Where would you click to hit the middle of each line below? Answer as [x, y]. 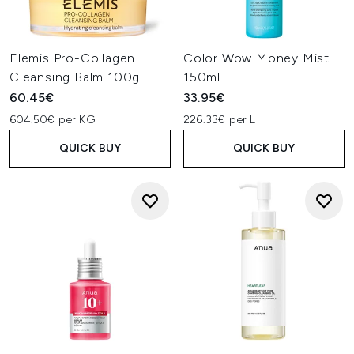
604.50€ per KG [52, 120]
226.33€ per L [220, 120]
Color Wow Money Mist [257, 58]
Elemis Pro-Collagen [73, 58]
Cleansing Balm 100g [75, 77]
